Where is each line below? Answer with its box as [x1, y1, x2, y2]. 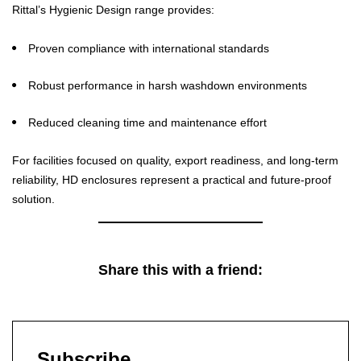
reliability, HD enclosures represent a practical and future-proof [12, 173, 331, 186]
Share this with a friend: [98, 262, 263, 278]
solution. [12, 193, 55, 205]
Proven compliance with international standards [28, 42, 269, 55]
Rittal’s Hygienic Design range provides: [12, 3, 214, 16]
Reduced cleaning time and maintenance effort [28, 116, 267, 129]
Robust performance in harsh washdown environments [28, 79, 307, 92]
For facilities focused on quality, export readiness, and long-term [12, 154, 338, 167]
